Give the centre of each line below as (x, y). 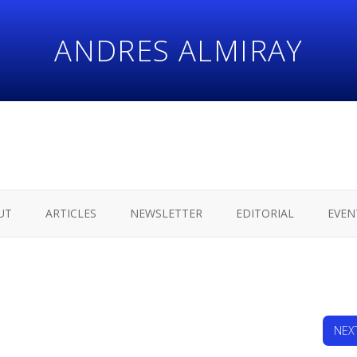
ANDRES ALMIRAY (178, 51)
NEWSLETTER (166, 213)
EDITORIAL (265, 213)
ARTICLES (71, 213)
